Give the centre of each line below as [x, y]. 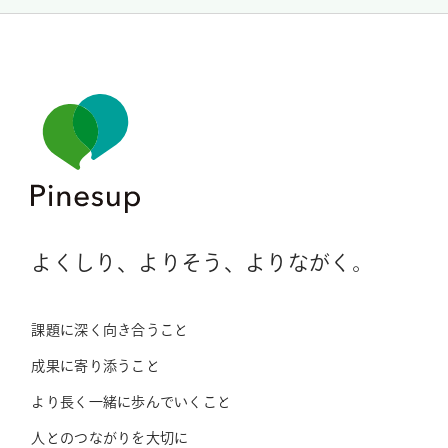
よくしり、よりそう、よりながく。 [202, 263]
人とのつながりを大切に [110, 438]
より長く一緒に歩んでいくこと [131, 402]
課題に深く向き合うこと [110, 330]
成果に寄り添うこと [95, 366]
